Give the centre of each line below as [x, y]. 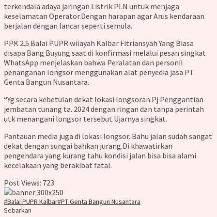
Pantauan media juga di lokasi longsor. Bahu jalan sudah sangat [108, 136]
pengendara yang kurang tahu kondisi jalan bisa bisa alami [100, 156]
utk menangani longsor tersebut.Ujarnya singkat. [85, 119]
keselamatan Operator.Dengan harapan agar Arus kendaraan [104, 16]
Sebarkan [18, 210]
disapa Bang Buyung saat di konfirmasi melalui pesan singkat [105, 53]
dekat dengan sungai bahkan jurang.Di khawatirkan [88, 146]
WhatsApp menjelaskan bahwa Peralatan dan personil [93, 63]
